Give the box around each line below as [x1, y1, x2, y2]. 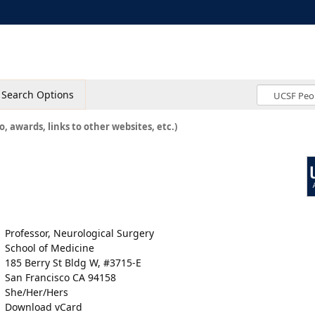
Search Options [1, 88, 74, 101]
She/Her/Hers [5, 285, 68, 299]
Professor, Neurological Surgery [5, 226, 154, 240]
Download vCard [5, 300, 82, 314]
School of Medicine [5, 241, 94, 255]
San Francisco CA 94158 [5, 271, 116, 284]
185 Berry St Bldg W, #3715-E [5, 256, 141, 269]
